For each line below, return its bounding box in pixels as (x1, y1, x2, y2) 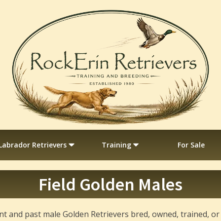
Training (101, 140, 131, 149)
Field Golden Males (38, 173, 183, 195)
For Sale (177, 140, 205, 149)
